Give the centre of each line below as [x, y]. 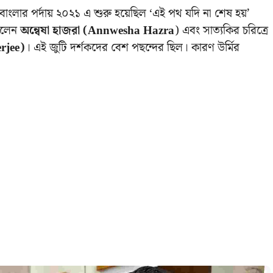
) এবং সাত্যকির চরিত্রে [221, 31]
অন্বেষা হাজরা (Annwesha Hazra [97, 31]
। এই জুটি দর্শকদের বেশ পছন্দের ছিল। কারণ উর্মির [132, 48]
